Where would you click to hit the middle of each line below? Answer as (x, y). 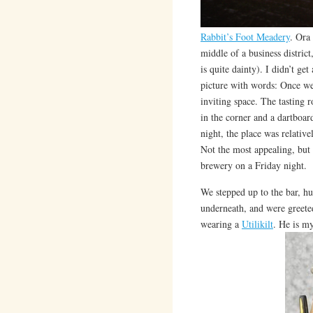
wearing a (221, 224)
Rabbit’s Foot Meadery (245, 37)
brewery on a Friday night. (253, 166)
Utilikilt (257, 224)
